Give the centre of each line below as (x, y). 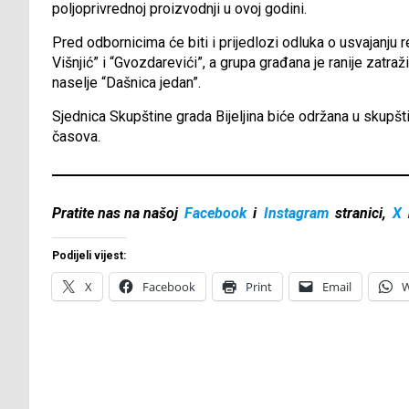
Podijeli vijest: (89, 256)
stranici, (360, 214)
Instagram (296, 214)
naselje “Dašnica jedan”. (126, 83)
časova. (76, 137)
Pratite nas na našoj (117, 214)
